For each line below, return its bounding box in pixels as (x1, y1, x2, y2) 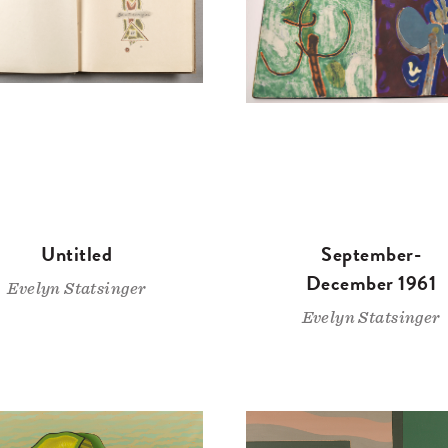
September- (321, 239, 422, 270)
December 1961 (305, 268, 437, 299)
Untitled (41, 239, 113, 270)
